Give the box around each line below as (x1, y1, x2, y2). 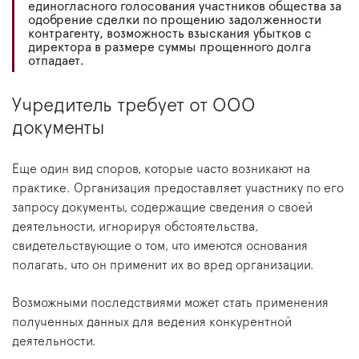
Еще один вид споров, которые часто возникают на (12, 163, 310, 176)
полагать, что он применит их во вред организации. (12, 259, 314, 272)
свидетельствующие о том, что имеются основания (12, 240, 308, 253)
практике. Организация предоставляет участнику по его (12, 182, 344, 196)
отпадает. (28, 54, 84, 68)
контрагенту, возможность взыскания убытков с (28, 27, 312, 41)
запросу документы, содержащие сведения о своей (12, 201, 313, 215)
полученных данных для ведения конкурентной (12, 316, 292, 329)
